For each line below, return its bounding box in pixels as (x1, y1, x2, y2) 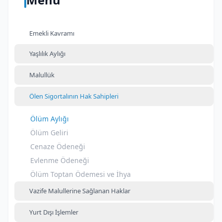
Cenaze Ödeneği (30, 142, 85, 151)
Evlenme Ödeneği (30, 156, 89, 165)
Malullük (29, 70, 55, 79)
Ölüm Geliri (30, 128, 68, 137)
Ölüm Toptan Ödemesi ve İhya (30, 169, 131, 179)
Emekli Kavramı (29, 29, 74, 38)
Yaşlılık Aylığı (29, 49, 65, 58)
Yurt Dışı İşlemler (29, 208, 78, 217)
